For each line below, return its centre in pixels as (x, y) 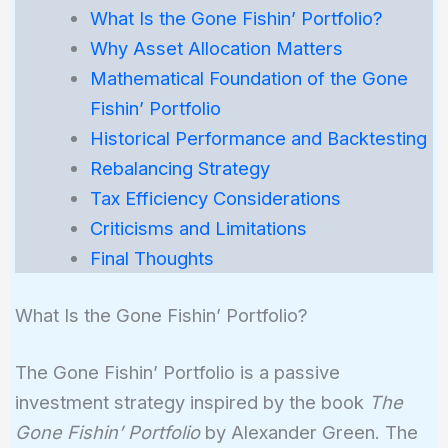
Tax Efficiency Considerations (215, 197)
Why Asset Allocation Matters (216, 47)
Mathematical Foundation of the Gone (248, 77)
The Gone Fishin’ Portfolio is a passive (177, 372)
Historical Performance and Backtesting (258, 137)
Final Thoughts (151, 257)
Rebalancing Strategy (179, 167)
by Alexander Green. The (308, 432)
